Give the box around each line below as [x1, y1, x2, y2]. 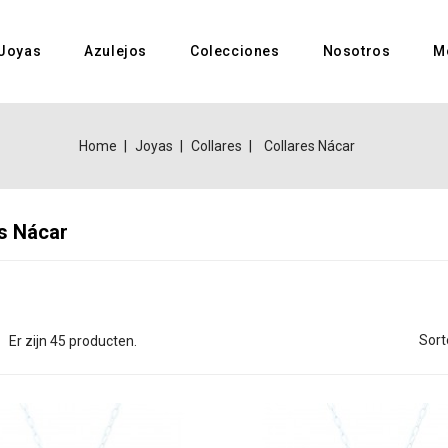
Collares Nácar [264, 137, 356, 154]
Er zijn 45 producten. [8, 332, 137, 349]
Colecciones [189, 43, 280, 59]
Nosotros [322, 43, 391, 59]
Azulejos [84, 43, 147, 59]
